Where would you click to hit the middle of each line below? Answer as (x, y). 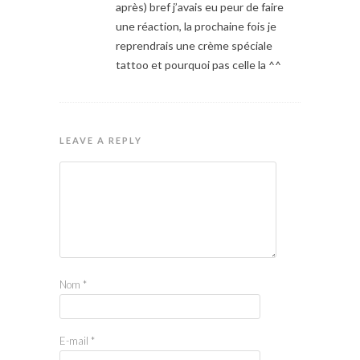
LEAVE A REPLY (101, 140)
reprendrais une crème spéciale (194, 45)
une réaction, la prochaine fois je (196, 26)
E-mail (75, 340)
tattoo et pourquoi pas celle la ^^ (198, 64)
